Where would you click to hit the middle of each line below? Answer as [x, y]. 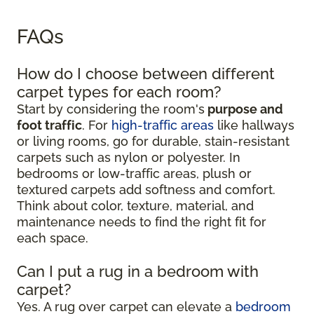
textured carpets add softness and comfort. [146, 190]
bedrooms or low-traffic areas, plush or [134, 174]
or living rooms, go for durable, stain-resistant [153, 142]
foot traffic [49, 125]
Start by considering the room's [111, 109]
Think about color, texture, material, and [135, 206]
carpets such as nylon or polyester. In [129, 158]
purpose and [244, 109]
